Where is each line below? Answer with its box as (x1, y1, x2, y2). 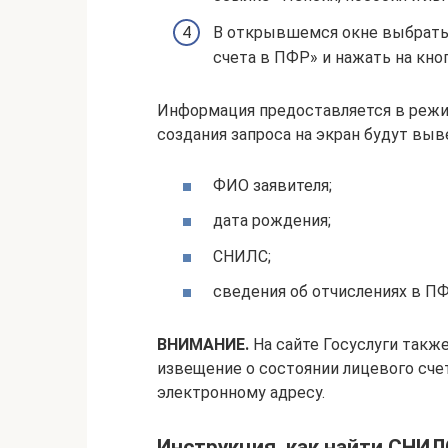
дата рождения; (213, 211, 331, 231)
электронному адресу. (157, 382, 325, 402)
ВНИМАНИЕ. (157, 334, 249, 354)
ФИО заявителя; (213, 176, 332, 196)
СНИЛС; (213, 246, 271, 266)
